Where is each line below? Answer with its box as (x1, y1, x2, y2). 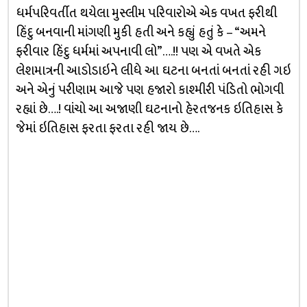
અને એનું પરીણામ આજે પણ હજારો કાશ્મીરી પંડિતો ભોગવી (15, 79, 284, 101)
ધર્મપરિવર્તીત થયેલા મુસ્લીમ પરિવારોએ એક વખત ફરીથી (15, 3, 277, 24)
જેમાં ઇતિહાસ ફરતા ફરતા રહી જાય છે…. (15, 118, 199, 139)
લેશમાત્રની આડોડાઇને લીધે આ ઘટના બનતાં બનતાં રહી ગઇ (15, 60, 291, 82)
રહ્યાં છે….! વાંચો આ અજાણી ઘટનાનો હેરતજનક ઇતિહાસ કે (15, 99, 283, 120)
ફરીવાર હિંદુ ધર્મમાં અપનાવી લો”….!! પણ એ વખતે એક (15, 41, 261, 62)
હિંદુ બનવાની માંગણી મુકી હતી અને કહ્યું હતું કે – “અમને (15, 22, 266, 43)
